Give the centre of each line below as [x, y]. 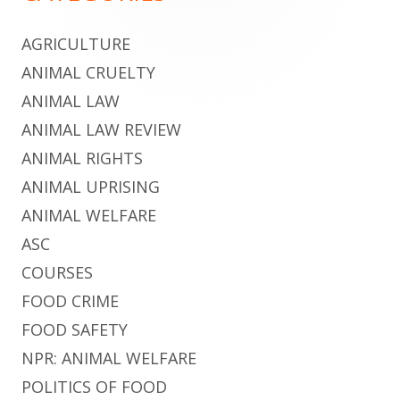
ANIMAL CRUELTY [88, 72]
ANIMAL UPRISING [91, 186]
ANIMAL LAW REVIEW [101, 129]
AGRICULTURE [76, 43]
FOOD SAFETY [75, 329]
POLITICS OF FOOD [94, 386]
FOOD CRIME [70, 300]
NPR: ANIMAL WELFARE [109, 358]
